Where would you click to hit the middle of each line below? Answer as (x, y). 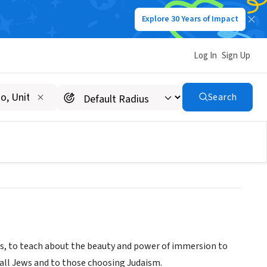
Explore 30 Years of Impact (190, 19)
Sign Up (236, 55)
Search (222, 97)
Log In (205, 55)
